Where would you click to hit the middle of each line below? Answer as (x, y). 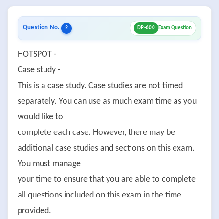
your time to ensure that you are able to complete (107, 180)
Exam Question (175, 28)
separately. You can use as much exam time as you (107, 101)
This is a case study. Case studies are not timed (100, 86)
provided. (34, 211)
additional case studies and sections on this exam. (106, 148)
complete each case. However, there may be (96, 133)
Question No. (42, 28)
